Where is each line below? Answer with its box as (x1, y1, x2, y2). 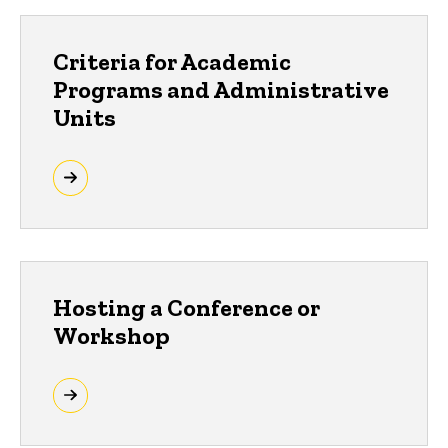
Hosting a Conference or (53, 292, 320, 322)
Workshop (53, 320, 170, 350)
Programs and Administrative (53, 74, 389, 104)
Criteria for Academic (53, 46, 291, 76)
